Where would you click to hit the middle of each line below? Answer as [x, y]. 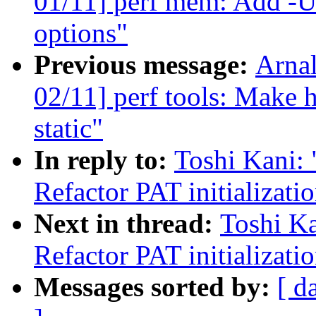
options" [81, 33]
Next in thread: [127, 224]
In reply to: [104, 160]
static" [68, 128]
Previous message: [145, 65]
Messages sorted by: [156, 287]
